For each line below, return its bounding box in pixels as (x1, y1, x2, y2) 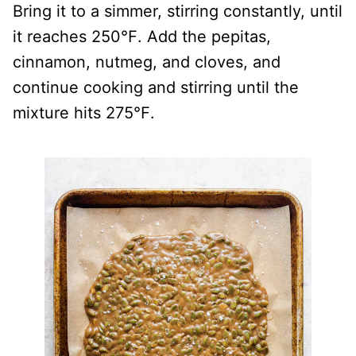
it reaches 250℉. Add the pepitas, (13, 27, 271, 46)
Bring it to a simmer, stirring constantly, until (13, 2, 342, 21)
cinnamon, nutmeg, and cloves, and (13, 52, 281, 72)
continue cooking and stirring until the (13, 78, 299, 97)
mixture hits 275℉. (13, 103, 155, 122)
